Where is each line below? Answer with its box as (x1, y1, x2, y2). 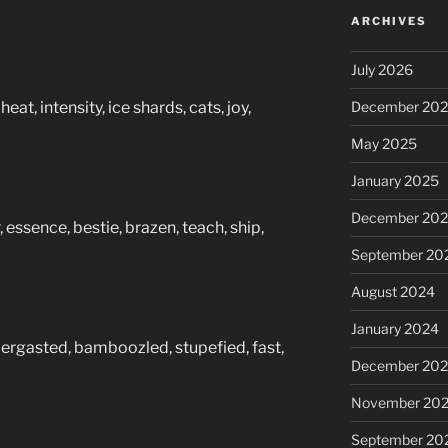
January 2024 (350, 319, 439, 337)
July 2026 (350, 60, 413, 78)
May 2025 (350, 134, 417, 152)
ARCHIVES (350, 13, 427, 28)
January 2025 (350, 171, 439, 189)
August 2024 (350, 282, 435, 300)
